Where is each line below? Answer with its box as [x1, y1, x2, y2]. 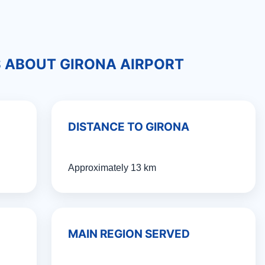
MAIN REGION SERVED [67, 227, 190, 241]
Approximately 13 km [67, 163, 156, 173]
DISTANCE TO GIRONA [67, 120, 189, 134]
